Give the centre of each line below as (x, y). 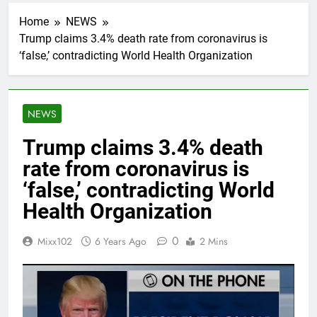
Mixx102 (55, 242)
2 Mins (214, 242)
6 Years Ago (121, 242)
